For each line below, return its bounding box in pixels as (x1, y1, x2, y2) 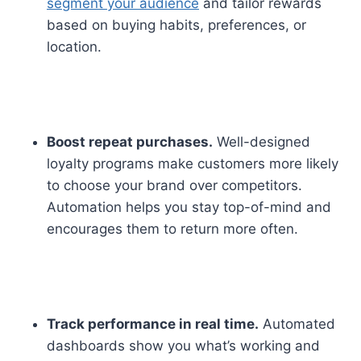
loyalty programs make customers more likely (47, 155, 338, 172)
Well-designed (213, 133, 310, 150)
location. (47, 38, 102, 55)
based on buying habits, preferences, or (47, 16, 306, 33)
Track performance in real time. (47, 315, 259, 332)
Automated (259, 315, 335, 332)
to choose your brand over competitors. (47, 176, 302, 193)
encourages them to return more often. (47, 220, 298, 237)
